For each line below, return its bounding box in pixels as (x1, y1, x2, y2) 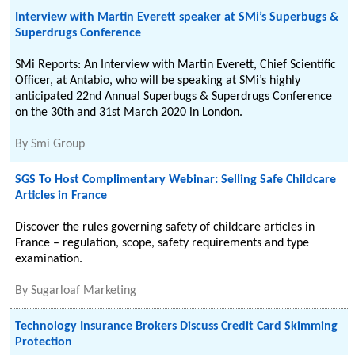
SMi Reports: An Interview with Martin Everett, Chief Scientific (15, 59, 337, 71)
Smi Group (31, 138, 86, 151)
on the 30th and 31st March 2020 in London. (15, 106, 243, 119)
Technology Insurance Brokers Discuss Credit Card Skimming (15, 320, 338, 333)
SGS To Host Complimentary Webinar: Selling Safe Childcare (15, 174, 337, 186)
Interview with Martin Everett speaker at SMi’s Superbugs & (15, 11, 339, 24)
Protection (15, 336, 73, 349)
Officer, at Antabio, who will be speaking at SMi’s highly (15, 74, 301, 87)
